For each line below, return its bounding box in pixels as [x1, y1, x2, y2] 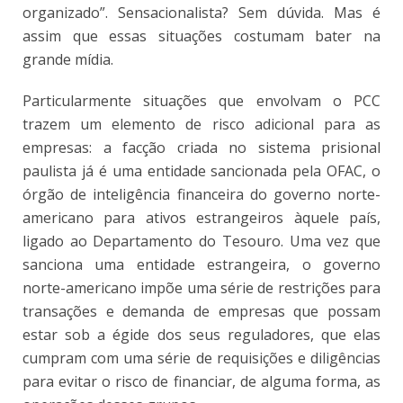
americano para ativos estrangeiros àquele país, [22, 207, 381, 228]
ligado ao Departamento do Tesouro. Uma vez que [22, 230, 381, 251]
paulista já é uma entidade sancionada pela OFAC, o [22, 160, 381, 181]
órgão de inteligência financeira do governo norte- [22, 184, 381, 204]
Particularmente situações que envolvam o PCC [22, 90, 381, 111]
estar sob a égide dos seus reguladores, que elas [22, 324, 381, 345]
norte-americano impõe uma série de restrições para [22, 277, 381, 298]
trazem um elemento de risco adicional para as [22, 113, 381, 134]
